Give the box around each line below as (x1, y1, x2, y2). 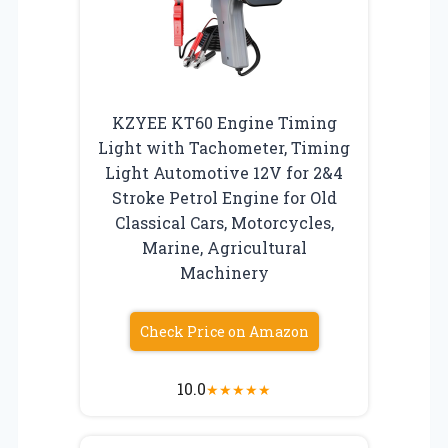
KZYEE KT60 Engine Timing (111, 111, 337, 133)
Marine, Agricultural (141, 236, 307, 258)
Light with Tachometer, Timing (98, 136, 350, 158)
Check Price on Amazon (139, 321, 309, 341)
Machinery (179, 261, 269, 283)
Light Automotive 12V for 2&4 (105, 161, 343, 183)
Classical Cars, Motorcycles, (114, 211, 334, 233)
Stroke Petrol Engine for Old (111, 186, 337, 208)
